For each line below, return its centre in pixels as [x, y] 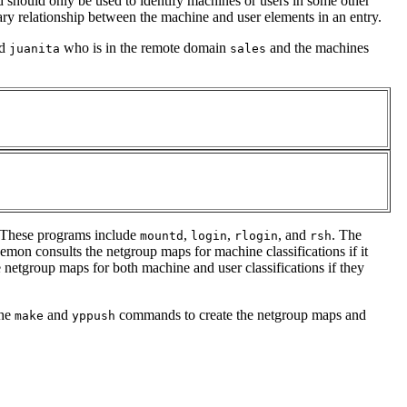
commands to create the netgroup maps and [241, 314]
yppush [94, 315]
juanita [35, 48]
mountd [162, 235]
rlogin [256, 235]
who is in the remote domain [145, 47]
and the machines [318, 47]
